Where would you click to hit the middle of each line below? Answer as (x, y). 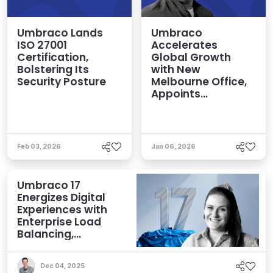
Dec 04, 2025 (62, 266)
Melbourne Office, (199, 82)
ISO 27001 (42, 45)
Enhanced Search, (65, 246)
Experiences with (62, 209)
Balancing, (45, 234)
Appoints (176, 94)
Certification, (53, 58)
